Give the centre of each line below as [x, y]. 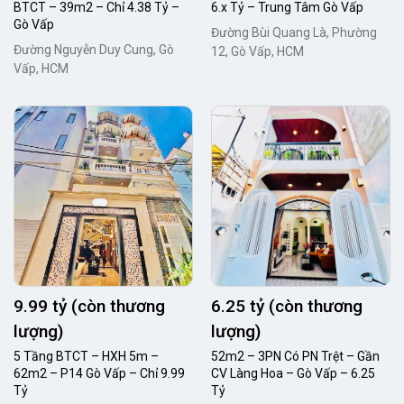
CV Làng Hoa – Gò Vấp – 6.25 [293, 373]
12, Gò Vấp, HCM [257, 51]
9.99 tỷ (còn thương [89, 306]
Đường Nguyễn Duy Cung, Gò [94, 50]
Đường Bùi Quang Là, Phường [294, 32]
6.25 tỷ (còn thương [287, 306]
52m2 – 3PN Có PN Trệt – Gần [295, 356]
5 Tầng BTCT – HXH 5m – [86, 356]
